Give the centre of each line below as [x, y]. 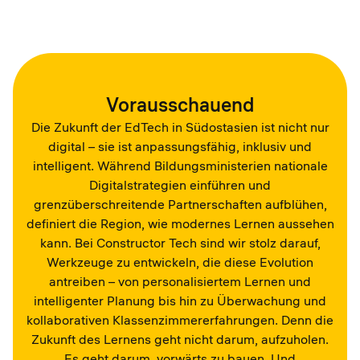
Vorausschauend [180, 104]
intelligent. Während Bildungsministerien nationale [180, 166]
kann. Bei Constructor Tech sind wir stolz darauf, [180, 243]
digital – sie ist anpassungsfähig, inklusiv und [180, 146]
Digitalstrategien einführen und [180, 185]
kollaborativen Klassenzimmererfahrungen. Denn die [180, 320]
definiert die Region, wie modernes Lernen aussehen [180, 223]
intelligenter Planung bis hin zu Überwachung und [180, 301]
